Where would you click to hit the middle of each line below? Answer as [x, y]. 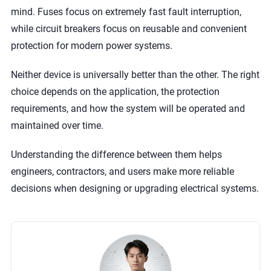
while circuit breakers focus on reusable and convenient [129, 29]
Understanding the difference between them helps [116, 155]
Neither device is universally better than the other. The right [135, 75]
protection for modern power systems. [91, 46]
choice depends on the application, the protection [115, 92]
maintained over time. [57, 126]
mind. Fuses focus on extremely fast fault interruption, [126, 12]
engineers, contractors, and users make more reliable [122, 171]
